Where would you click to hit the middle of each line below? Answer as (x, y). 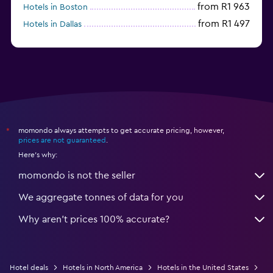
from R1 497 (224, 23)
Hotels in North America (103, 267)
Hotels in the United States (203, 267)
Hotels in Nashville (58, 41)
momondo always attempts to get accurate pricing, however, (121, 130)
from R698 (227, 41)
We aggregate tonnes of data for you (101, 197)
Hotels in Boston (55, 7)
